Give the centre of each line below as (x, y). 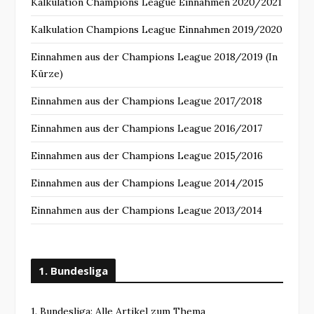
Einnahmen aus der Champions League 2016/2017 (146, 128)
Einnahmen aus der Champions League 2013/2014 (146, 210)
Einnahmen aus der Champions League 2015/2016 (147, 155)
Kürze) (47, 73)
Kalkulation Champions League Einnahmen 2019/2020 (157, 29)
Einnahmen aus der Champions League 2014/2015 (147, 183)
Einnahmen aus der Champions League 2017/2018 (146, 101)
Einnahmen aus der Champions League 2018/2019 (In (154, 56)
